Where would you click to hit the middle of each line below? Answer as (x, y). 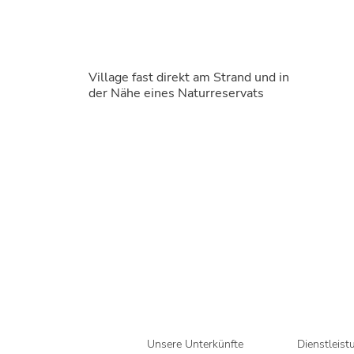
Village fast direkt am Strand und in (189, 77)
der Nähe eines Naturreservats (176, 93)
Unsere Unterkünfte (195, 344)
